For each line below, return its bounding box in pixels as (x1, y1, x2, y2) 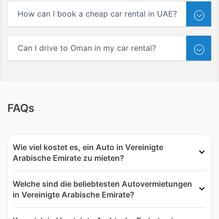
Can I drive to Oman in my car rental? (18, 43, 156, 53)
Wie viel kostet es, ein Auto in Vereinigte (13, 142, 163, 153)
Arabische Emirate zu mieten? (13, 153, 124, 163)
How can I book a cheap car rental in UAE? (18, 9, 177, 19)
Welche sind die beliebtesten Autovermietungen (13, 179, 192, 189)
